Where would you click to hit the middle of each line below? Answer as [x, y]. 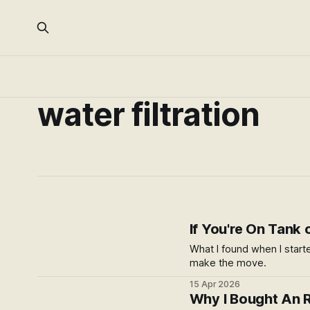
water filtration [148, 114]
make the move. [228, 263]
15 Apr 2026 [215, 284]
